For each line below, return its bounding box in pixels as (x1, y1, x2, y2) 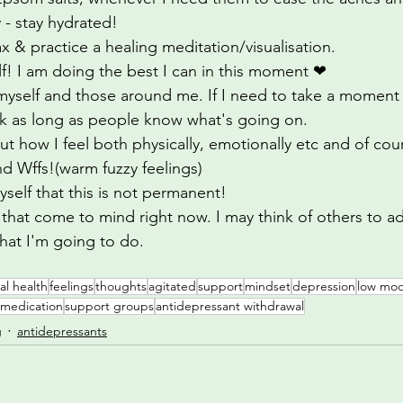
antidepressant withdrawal (156, 298, 304, 314)
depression (292, 278, 355, 294)
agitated (148, 278, 196, 294)
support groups (65, 298, 154, 314)
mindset (245, 278, 291, 294)
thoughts (95, 278, 147, 294)
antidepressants (17, 322, 107, 339)
